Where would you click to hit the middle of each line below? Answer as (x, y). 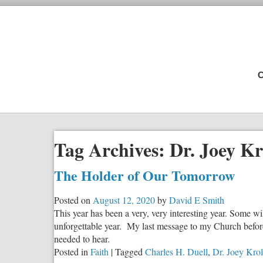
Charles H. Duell (176, 251)
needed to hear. (82, 238)
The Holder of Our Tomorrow (144, 175)
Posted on (72, 200)
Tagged (129, 251)
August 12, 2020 (124, 200)
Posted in (71, 251)
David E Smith (197, 200)
